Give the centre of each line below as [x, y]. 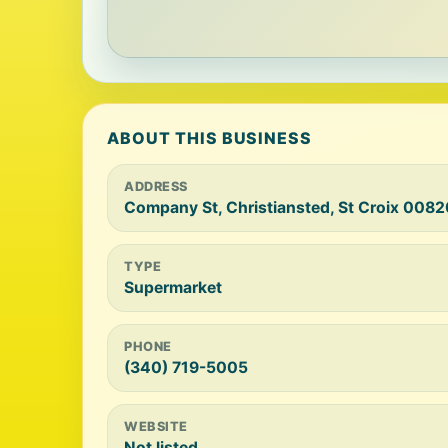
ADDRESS [156, 186]
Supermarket [173, 287]
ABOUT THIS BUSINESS [210, 138]
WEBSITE [156, 426]
